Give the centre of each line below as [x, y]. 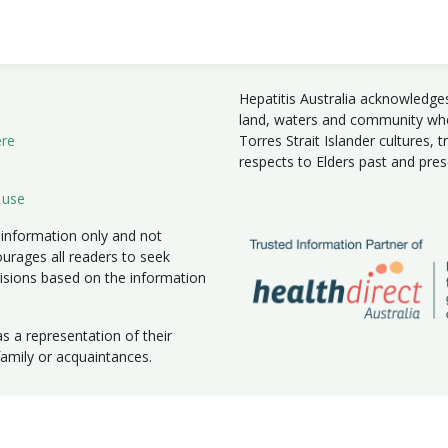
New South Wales [62, 434]
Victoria [408, 434]
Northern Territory [195, 434]
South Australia [319, 434]
